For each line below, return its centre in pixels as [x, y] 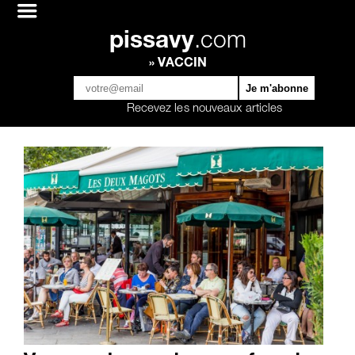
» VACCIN [177, 64]
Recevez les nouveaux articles [204, 109]
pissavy [151, 43]
